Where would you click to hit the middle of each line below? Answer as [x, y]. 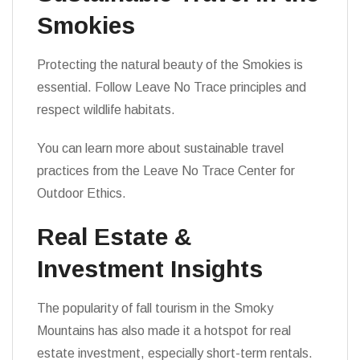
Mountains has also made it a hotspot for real [164, 331]
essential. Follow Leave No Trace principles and [172, 87]
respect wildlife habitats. [106, 110]
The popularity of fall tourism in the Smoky [155, 308]
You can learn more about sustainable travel [160, 148]
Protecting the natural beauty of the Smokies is [170, 65]
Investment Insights [150, 269]
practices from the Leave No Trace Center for [166, 171]
